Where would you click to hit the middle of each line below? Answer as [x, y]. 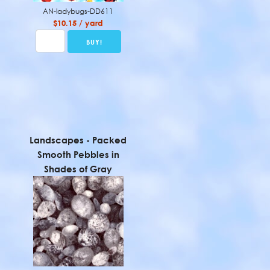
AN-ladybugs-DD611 [78, 11]
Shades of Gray [78, 169]
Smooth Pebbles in [78, 154]
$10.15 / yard [78, 23]
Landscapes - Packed [78, 140]
